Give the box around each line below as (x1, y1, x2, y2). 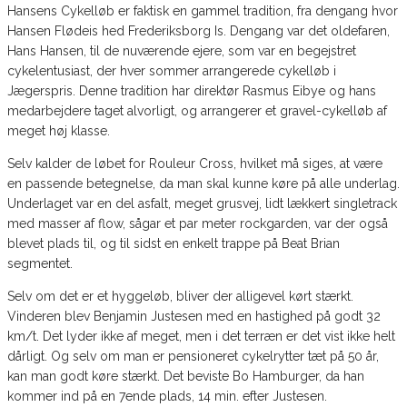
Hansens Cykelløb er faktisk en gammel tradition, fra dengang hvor (7, 3, 398, 18)
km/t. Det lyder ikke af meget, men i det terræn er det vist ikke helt (7, 328, 395, 343)
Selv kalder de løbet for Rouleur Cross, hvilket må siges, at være (7, 155, 382, 171)
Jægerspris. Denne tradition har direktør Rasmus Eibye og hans (7, 83, 376, 98)
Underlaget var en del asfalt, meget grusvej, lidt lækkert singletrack (7, 195, 397, 211)
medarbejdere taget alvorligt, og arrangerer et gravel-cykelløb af (7, 103, 387, 118)
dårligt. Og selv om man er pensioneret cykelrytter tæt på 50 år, (7, 348, 379, 363)
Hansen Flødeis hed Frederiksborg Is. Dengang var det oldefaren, (7, 23, 390, 38)
